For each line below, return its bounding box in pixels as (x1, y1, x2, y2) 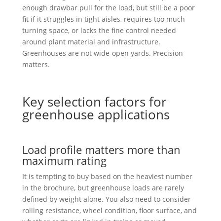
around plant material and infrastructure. (22, 37, 160, 46)
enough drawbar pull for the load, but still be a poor (22, 2, 195, 12)
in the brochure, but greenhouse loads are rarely (22, 183, 184, 192)
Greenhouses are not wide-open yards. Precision (22, 48, 183, 58)
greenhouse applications (22, 105, 170, 123)
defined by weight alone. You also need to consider (22, 194, 191, 204)
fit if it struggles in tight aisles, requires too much (22, 14, 185, 24)
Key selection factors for (22, 92, 167, 110)
